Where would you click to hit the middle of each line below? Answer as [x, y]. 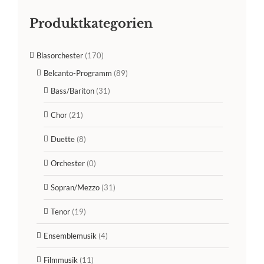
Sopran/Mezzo [75, 188]
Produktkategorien [91, 24]
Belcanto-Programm [78, 73]
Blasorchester [60, 56]
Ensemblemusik [70, 236]
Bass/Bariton [72, 91]
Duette [63, 139]
